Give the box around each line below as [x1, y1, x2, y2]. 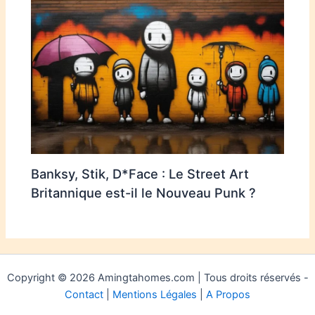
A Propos [206, 288, 250, 301]
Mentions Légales [112, 288, 197, 301]
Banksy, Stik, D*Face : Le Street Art [31, 165, 250, 181]
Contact [65, 288, 103, 301]
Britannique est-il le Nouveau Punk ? [31, 184, 257, 200]
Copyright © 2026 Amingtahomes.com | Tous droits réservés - [6, 271, 309, 284]
